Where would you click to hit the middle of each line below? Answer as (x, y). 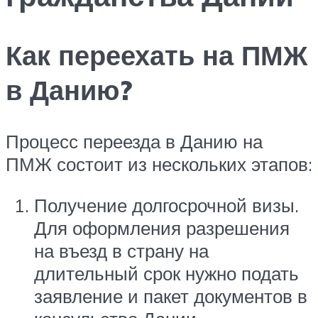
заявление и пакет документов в (171, 296)
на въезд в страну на (121, 250)
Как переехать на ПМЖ (157, 55)
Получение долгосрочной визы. (166, 205)
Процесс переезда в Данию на (134, 142)
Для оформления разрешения (162, 227)
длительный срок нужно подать (166, 273)
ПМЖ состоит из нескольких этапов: (159, 164)
